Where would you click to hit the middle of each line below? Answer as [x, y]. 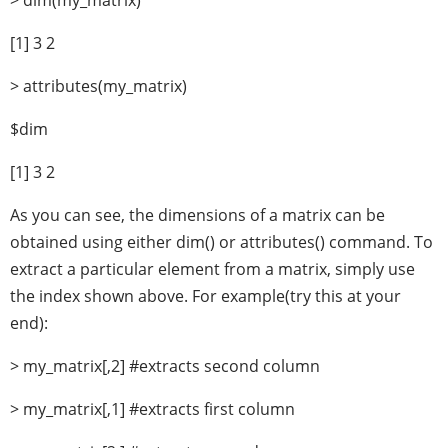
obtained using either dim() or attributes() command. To [221, 242]
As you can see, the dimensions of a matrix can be [197, 215]
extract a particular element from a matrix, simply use [212, 269]
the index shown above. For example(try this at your [205, 296]
